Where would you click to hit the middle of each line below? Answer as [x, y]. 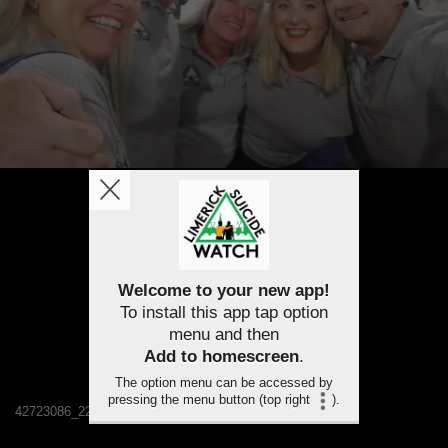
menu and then [224, 334]
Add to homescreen [221, 356]
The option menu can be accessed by [224, 382]
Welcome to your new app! [224, 290]
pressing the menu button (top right [210, 400]
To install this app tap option [224, 312]
